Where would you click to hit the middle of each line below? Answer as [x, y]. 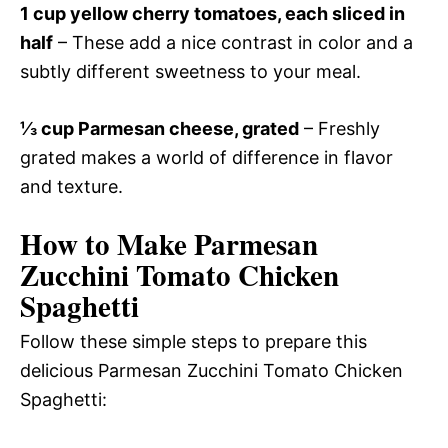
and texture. [71, 187]
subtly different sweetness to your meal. [190, 72]
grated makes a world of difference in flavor [206, 158]
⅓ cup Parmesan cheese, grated [159, 129]
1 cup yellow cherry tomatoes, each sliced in [212, 14]
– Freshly [339, 129]
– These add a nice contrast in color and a [233, 43]
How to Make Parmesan [169, 244]
